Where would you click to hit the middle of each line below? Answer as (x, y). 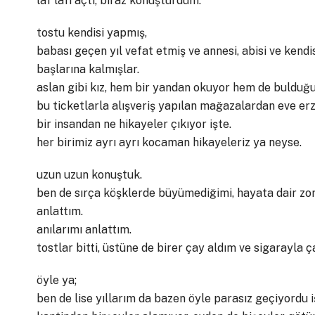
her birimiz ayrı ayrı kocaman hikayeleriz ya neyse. (169, 142)
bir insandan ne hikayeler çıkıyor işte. (134, 124)
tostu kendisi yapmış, (92, 33)
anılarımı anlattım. (84, 230)
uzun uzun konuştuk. (89, 175)
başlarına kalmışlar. (88, 69)
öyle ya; (57, 280)
